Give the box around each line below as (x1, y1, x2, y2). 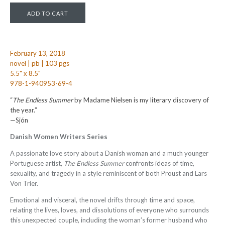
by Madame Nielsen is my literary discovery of (73, 96, 209, 104)
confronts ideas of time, (124, 159, 194, 167)
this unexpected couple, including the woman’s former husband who (10, 216, 207, 224)
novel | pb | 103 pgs (10, 59, 69, 67)
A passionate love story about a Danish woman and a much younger (10, 149, 208, 157)
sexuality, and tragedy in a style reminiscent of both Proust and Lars (10, 169, 207, 177)
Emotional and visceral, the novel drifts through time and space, (10, 196, 195, 204)
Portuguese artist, (10, 159, 64, 167)
